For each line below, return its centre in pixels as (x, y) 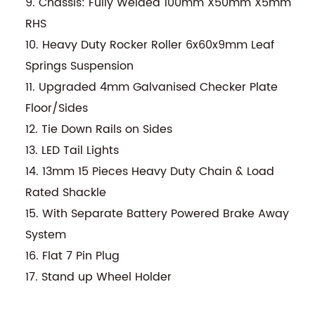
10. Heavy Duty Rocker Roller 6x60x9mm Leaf (149, 45)
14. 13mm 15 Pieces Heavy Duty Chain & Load (149, 171)
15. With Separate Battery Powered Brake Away (157, 213)
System (45, 234)
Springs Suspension (79, 66)
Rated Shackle (65, 192)
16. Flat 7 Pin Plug (72, 256)
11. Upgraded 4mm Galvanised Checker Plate (151, 87)
